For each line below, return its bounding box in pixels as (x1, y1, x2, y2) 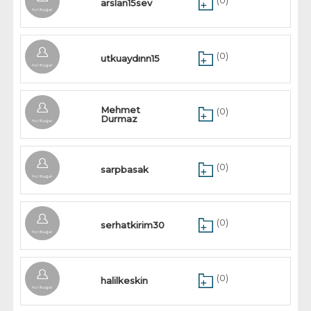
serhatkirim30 (101, 219, 165, 230)
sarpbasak (101, 164, 149, 175)
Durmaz (101, 113, 138, 124)
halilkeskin (101, 275, 149, 286)
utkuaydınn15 (101, 53, 160, 64)
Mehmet (101, 104, 141, 115)
